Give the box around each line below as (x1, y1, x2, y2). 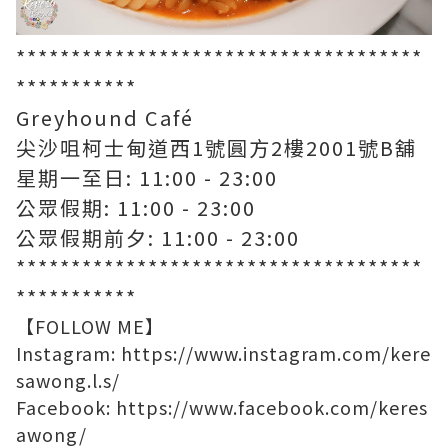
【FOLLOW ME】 (16, 313, 164, 340)
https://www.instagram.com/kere (121, 340, 431, 367)
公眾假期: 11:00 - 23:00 (16, 193, 256, 223)
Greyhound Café (16, 103, 194, 133)
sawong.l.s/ (16, 367, 120, 394)
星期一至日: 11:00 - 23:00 (16, 163, 278, 193)
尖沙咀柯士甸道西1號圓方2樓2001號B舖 (16, 133, 417, 163)
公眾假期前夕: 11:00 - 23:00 (16, 223, 300, 253)
